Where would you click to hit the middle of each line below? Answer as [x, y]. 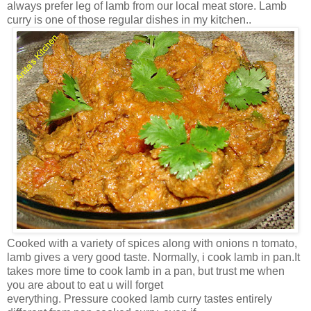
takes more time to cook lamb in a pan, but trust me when [146, 271]
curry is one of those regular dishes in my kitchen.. [129, 19]
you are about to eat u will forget [85, 285]
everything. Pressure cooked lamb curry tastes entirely [140, 299]
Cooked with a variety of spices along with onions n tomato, [152, 243]
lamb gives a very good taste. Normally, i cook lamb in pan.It [153, 257]
